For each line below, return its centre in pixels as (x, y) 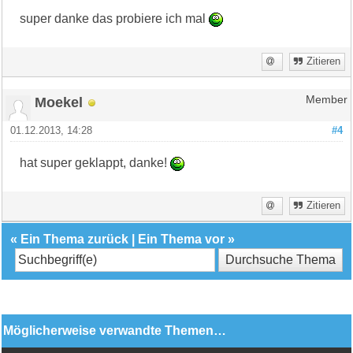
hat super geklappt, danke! (95, 163)
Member (326, 100)
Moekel (59, 102)
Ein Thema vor (182, 240)
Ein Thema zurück (75, 240)
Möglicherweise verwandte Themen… (115, 331)
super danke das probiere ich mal (115, 19)
